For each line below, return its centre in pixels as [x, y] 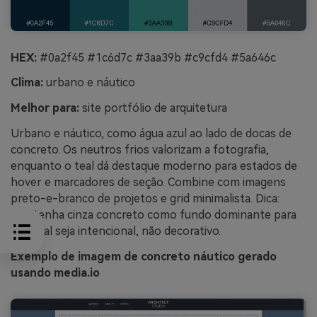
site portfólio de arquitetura [153, 108]
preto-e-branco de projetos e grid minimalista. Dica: [145, 199]
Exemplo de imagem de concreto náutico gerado [144, 256]
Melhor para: [45, 108]
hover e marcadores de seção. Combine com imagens [148, 183]
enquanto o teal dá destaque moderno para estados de [154, 166]
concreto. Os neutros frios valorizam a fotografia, [140, 150]
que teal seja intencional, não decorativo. [116, 231]
